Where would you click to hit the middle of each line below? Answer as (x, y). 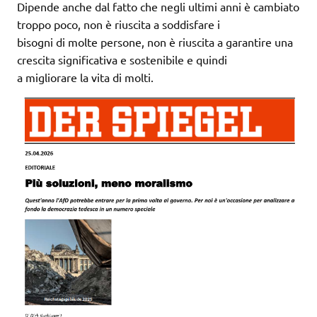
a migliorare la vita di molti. (85, 77)
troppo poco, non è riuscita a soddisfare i (119, 24)
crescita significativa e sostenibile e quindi (122, 59)
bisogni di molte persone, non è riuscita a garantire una (155, 41)
